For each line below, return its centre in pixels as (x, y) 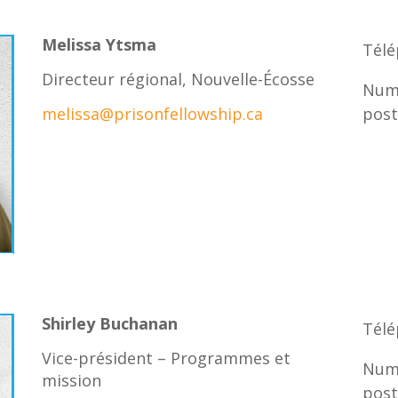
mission (72, 381)
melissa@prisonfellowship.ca (153, 114)
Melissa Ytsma (99, 45)
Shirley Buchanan (110, 324)
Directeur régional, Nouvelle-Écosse (179, 80)
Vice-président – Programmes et (167, 358)
